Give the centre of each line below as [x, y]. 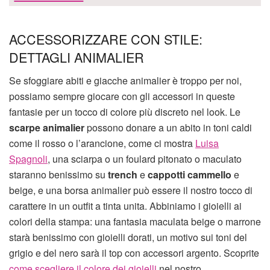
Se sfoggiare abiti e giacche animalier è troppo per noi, [125, 81]
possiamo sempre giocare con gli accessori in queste [122, 96]
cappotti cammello [191, 175]
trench [123, 175]
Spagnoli [28, 159]
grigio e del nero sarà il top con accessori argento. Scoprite [134, 253]
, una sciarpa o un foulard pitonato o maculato [145, 159]
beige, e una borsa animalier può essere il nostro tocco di [131, 190]
